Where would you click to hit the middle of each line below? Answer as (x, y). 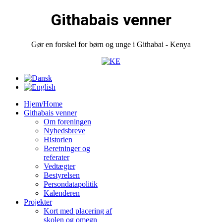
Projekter (38, 202)
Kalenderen (62, 193)
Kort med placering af (78, 211)
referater (56, 157)
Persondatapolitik (71, 184)
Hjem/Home (43, 104)
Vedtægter (59, 166)
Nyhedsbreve (64, 130)
